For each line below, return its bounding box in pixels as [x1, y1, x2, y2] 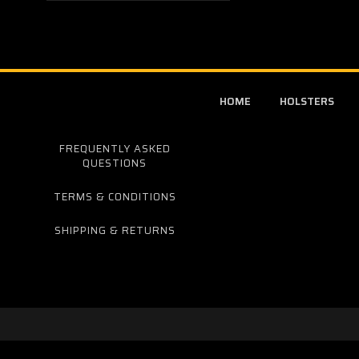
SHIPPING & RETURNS [54, 222, 175, 240]
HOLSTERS [279, 93, 334, 111]
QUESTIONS [83, 155, 147, 172]
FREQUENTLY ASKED [59, 140, 171, 158]
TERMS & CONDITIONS [54, 188, 176, 206]
